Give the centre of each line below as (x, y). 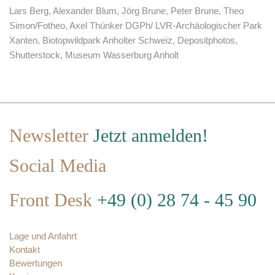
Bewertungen (36, 263)
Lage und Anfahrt (43, 236)
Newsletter (51, 136)
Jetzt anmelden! (151, 136)
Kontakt (25, 249)
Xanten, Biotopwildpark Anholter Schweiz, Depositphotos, (123, 40)
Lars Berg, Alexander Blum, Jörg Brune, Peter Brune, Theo (126, 11)
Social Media (60, 166)
